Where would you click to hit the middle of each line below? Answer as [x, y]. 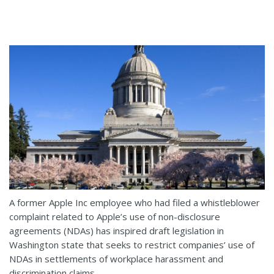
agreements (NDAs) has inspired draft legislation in [117, 230]
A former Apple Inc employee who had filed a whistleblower [135, 202]
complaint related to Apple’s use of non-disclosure [115, 216]
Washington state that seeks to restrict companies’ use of [132, 244]
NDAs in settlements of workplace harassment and [116, 258]
